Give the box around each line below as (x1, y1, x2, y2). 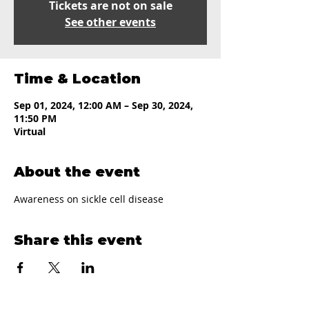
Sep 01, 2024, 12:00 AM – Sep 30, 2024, (14, 99, 193, 112)
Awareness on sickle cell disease (14, 192, 163, 206)
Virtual (14, 125, 46, 138)
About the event (14, 163, 140, 180)
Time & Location (14, 70, 141, 87)
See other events (65, 14, 156, 30)
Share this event (14, 232, 142, 248)
